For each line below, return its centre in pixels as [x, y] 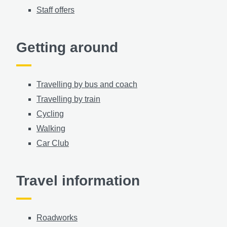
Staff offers [55, 10]
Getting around [67, 47]
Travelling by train [68, 99]
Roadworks [57, 217]
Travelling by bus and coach [87, 84]
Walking [51, 128]
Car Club [53, 143]
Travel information [78, 180]
